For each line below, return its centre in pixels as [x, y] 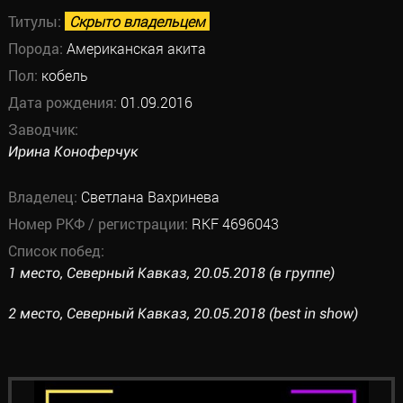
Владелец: [44, 197]
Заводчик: [43, 129]
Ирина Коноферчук [73, 152]
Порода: [37, 48]
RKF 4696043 [235, 224]
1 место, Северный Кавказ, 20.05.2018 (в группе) [171, 273]
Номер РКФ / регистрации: [99, 224]
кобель [64, 75]
